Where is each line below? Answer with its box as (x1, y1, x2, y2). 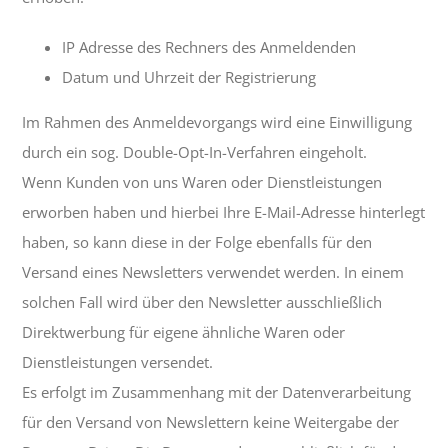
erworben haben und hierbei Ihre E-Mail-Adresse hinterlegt (22, 202, 426, 223)
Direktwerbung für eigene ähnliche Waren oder (22, 322, 346, 343)
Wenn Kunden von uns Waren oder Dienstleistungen (22, 172, 383, 193)
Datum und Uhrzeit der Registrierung (62, 67, 317, 88)
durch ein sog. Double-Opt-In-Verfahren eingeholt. (22, 142, 368, 163)
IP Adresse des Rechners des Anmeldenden (62, 37, 357, 58)
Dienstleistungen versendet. (22, 352, 214, 373)
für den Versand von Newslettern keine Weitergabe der (22, 412, 400, 433)
